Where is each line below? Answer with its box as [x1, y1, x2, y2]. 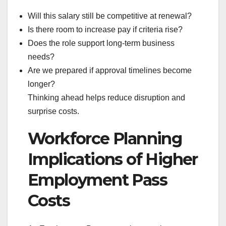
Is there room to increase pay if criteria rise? [28, 25, 183, 34]
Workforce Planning [28, 128, 182, 148]
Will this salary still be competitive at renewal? [28, 11, 192, 20]
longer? [28, 79, 55, 88]
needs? [28, 52, 54, 61]
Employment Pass [28, 169, 167, 190]
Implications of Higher [28, 149, 198, 169]
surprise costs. [28, 106, 79, 116]
